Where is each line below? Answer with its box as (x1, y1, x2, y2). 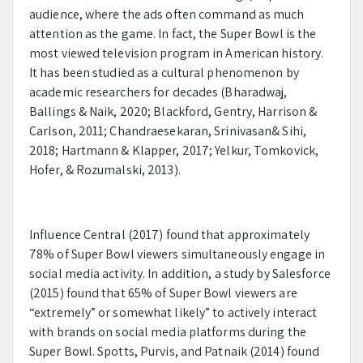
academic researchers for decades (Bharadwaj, (29, 83, 288, 100)
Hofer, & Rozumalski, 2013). (29, 161, 181, 178)
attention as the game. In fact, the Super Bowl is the (29, 25, 317, 42)
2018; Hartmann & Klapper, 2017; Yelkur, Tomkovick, (29, 142, 319, 159)
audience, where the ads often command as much (29, 6, 305, 23)
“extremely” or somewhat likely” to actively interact (29, 304, 318, 321)
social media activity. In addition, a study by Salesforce (29, 265, 331, 282)
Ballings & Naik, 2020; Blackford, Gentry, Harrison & (29, 103, 318, 120)
